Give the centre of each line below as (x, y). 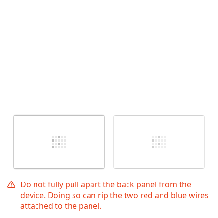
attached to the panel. (61, 206)
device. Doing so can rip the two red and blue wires (115, 195)
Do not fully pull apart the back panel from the (106, 185)
